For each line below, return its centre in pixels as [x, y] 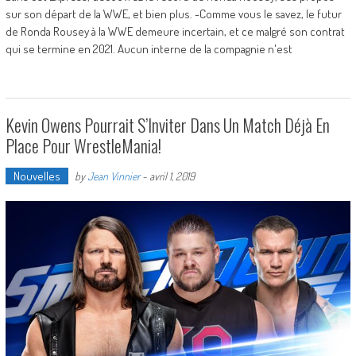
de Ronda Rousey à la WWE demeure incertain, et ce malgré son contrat [175, 32]
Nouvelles [37, 176]
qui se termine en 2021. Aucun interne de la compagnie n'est [149, 49]
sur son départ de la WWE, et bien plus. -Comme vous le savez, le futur [173, 14]
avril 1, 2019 [172, 176]
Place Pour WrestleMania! [83, 146]
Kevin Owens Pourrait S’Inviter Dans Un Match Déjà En [167, 125]
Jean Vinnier [113, 176]
